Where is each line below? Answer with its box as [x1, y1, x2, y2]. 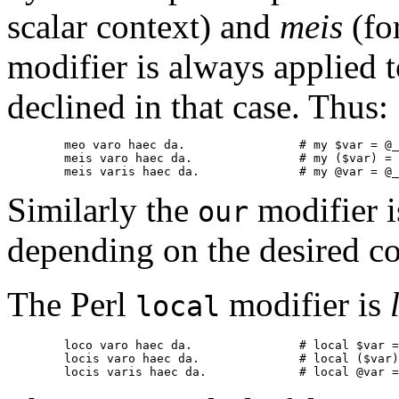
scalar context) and [7, 7, 280, 45]
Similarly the [7, 191, 198, 229]
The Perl [7, 285, 135, 323]
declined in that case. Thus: [7, 87, 388, 126]
